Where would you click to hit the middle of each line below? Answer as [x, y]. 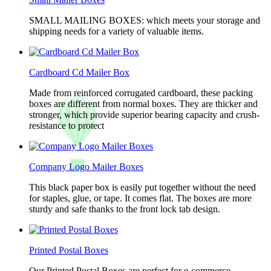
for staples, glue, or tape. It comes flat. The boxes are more [140, 198]
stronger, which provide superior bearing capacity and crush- [144, 115]
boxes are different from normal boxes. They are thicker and [143, 104]
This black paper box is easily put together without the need [142, 187]
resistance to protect [67, 126]
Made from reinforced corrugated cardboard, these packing [141, 93]
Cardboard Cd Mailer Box [79, 72]
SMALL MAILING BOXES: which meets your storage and [145, 20]
